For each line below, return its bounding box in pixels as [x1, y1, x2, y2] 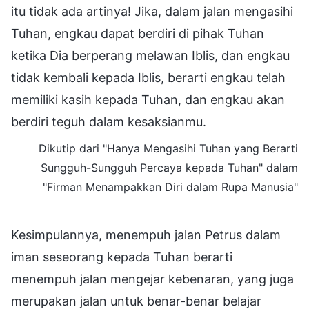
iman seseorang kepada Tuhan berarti [11, 249, 232, 264]
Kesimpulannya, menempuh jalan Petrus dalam [11, 227, 281, 242]
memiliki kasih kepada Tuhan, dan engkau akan [11, 92, 285, 107]
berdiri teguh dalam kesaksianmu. [11, 114, 206, 129]
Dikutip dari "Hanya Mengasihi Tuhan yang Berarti [39, 141, 298, 155]
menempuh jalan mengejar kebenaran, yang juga [11, 271, 294, 286]
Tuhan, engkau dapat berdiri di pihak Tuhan [11, 26, 264, 41]
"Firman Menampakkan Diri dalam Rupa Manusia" [43, 179, 298, 194]
